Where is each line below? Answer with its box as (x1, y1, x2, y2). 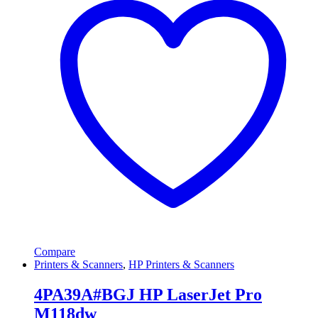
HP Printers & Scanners (128, 258, 234, 270)
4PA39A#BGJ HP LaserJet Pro (34, 285, 262, 304)
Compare (34, 245, 75, 258)
